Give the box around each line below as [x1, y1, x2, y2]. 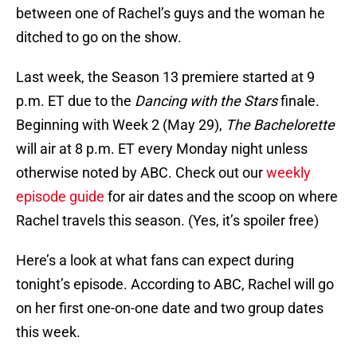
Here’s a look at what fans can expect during [16, 252, 294, 269]
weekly [266, 164, 311, 182]
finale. [277, 92, 320, 110]
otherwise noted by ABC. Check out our [16, 164, 266, 182]
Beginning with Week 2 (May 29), [16, 116, 226, 134]
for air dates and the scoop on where [104, 188, 338, 206]
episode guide [16, 188, 104, 206]
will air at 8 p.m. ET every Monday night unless [16, 140, 308, 158]
